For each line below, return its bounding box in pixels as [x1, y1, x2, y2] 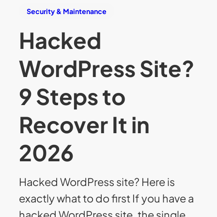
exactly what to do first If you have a [19, 191, 194, 205]
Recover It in [19, 110, 150, 139]
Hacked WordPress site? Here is [19, 175, 175, 189]
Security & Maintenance [27, 7, 107, 16]
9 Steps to [19, 82, 126, 110]
